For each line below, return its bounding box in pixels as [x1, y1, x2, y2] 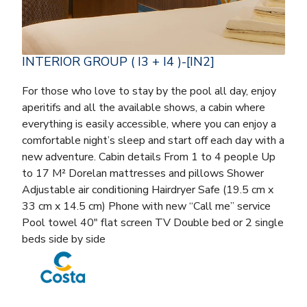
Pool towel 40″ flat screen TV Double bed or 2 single [22, 214, 284, 230]
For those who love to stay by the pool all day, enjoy [22, 83, 276, 99]
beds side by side [22, 231, 106, 247]
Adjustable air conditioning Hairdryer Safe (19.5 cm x [22, 182, 273, 197]
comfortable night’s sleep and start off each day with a [22, 132, 284, 148]
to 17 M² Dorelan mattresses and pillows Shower [22, 165, 264, 181]
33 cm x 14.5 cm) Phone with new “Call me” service [22, 198, 271, 214]
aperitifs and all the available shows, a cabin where [22, 99, 265, 115]
